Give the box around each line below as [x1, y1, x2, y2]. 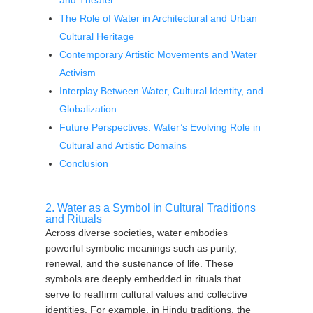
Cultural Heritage [59, 31, 134, 42]
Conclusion [59, 158, 108, 169]
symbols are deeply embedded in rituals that [45, 273, 241, 284]
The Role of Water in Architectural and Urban [59, 13, 257, 24]
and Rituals [45, 213, 102, 225]
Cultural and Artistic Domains [59, 140, 187, 151]
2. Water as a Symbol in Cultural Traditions [45, 202, 256, 214]
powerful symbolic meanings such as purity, [45, 242, 237, 254]
